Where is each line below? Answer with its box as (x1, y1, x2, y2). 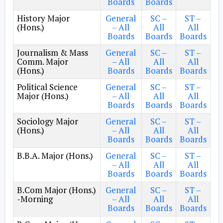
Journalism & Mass (16, 47, 88, 58)
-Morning (16, 193, 53, 205)
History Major (16, 12, 70, 24)
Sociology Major (16, 115, 78, 127)
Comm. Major (16, 56, 68, 67)
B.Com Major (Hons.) (16, 184, 96, 196)
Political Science (16, 81, 78, 93)
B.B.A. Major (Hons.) (16, 150, 93, 161)
